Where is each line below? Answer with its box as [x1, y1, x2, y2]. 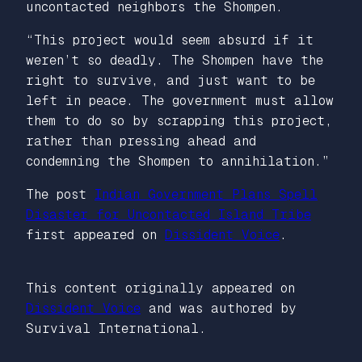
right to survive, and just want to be [26, 73, 315, 89]
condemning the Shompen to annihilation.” [26, 154, 330, 170]
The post [26, 187, 95, 203]
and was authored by [141, 301, 297, 317]
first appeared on [26, 227, 165, 243]
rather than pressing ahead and [26, 133, 256, 149]
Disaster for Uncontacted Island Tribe [26, 207, 311, 223]
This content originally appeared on [26, 280, 295, 297]
